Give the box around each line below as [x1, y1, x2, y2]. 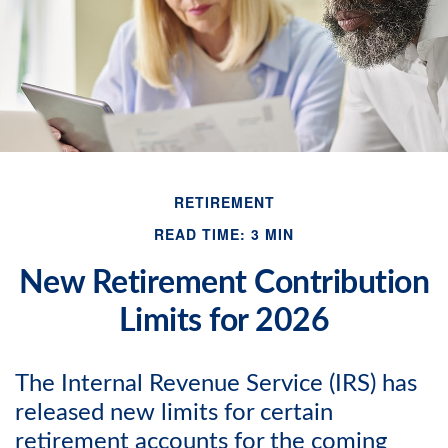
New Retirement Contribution [18, 267, 430, 300]
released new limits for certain [15, 401, 333, 426]
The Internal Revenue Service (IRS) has [15, 372, 417, 397]
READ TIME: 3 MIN [154, 224, 294, 245]
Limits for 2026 [118, 305, 330, 338]
